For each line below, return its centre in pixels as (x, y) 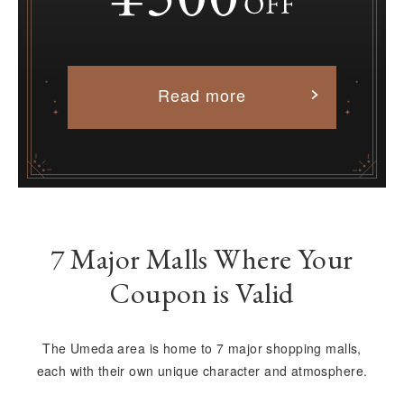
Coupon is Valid (202, 293)
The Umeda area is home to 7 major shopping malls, (202, 348)
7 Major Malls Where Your (202, 259)
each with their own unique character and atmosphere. (202, 371)
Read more (202, 95)
